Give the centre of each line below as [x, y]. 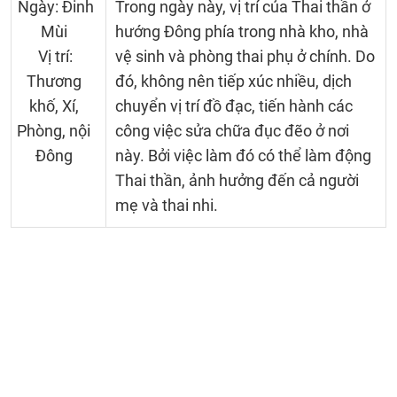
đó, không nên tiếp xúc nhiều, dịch [233, 81]
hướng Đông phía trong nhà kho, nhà [241, 31]
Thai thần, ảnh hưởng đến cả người [237, 180]
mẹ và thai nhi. [166, 205]
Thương [54, 81]
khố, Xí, [54, 106]
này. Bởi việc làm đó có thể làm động [243, 156]
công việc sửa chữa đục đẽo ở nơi [232, 131]
